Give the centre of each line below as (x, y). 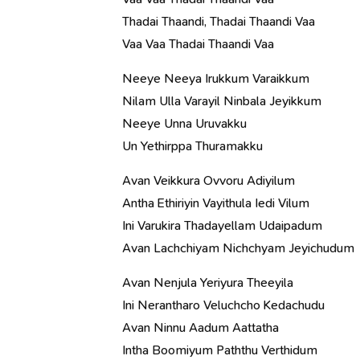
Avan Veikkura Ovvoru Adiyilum (209, 180)
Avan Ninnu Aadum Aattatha (200, 327)
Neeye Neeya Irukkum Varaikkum (216, 78)
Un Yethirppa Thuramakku (192, 146)
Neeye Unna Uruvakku (184, 123)
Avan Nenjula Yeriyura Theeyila (208, 282)
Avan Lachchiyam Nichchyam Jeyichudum (238, 248)
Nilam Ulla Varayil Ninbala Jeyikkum (222, 101)
